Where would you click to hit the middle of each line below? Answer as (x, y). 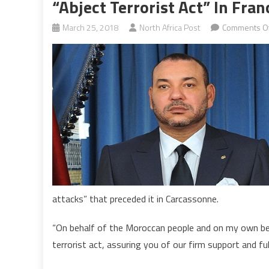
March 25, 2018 (91, 27)
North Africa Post (170, 27)
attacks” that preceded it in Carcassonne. (135, 199)
